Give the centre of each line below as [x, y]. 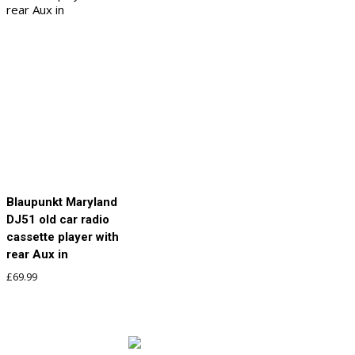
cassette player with [63, 237]
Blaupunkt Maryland [62, 202]
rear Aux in [37, 255]
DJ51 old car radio [58, 220]
